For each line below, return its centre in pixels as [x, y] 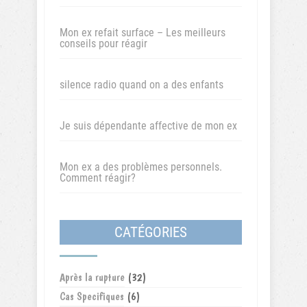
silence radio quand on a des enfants [142, 85]
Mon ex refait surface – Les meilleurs [143, 33]
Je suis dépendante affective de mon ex [148, 126]
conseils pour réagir [103, 44]
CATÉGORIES [151, 232]
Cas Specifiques [92, 296]
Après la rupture [92, 277]
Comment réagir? [98, 178]
